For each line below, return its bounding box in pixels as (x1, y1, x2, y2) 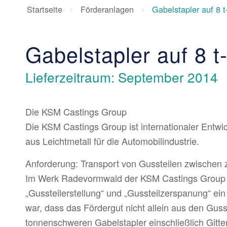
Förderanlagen (81, 3, 134, 15)
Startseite (27, 3, 62, 15)
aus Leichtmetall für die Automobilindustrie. (25, 134, 199, 147)
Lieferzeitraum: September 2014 (25, 67, 218, 86)
